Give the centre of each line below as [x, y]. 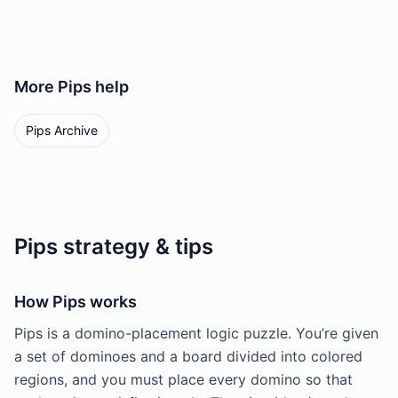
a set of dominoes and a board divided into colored [188, 356]
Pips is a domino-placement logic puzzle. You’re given [196, 333]
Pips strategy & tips [114, 247]
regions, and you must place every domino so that [183, 379]
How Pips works [76, 302]
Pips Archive [62, 130]
